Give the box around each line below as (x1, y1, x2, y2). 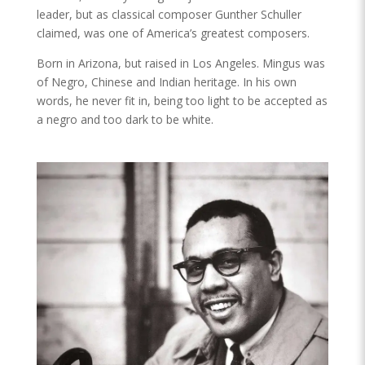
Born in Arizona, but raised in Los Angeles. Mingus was (36, 55, 325, 72)
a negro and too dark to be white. (36, 112, 213, 128)
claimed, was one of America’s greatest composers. (36, 25, 310, 42)
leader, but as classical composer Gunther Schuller (36, 7, 301, 23)
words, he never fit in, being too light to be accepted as (36, 93, 328, 109)
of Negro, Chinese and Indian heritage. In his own (36, 74, 297, 90)
